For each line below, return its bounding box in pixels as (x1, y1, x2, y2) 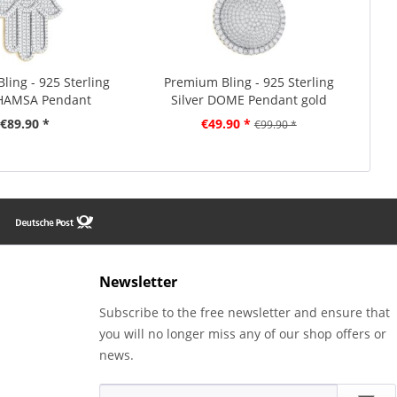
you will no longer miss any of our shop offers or (99, 324, 386, 342)
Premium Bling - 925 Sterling (163, 74, 334, 91)
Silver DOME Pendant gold (170, 91, 327, 109)
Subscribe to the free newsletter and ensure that (99, 303, 390, 321)
